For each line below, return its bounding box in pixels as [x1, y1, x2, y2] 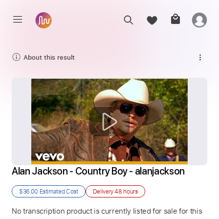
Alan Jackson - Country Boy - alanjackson [12, 165, 185, 177]
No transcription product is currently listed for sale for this [12, 206, 202, 216]
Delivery [92, 187, 115, 195]
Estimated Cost [38, 187, 78, 195]
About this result [23, 52, 75, 62]
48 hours [114, 187, 138, 195]
